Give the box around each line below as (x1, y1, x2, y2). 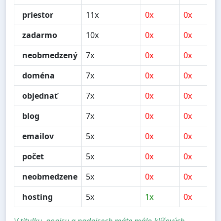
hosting (22, 191, 53, 203)
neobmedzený (22, 50, 77, 61)
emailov (22, 131, 54, 142)
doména (22, 70, 55, 81)
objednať (22, 90, 58, 102)
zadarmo (22, 30, 57, 41)
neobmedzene (22, 171, 77, 183)
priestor (22, 9, 53, 21)
